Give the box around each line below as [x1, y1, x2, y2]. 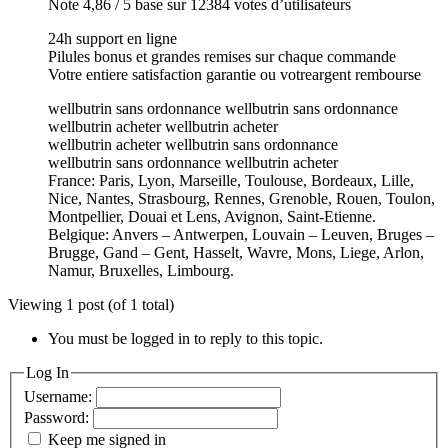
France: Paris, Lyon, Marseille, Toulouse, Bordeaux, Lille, [48, 171, 414, 189]
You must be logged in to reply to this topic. [48, 329, 323, 347]
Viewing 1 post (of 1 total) [8, 295, 174, 313]
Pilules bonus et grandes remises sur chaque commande [48, 47, 396, 65]
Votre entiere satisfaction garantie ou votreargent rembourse [48, 65, 421, 83]
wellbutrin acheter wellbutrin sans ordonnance [48, 135, 338, 153]
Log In [26, 363, 69, 381]
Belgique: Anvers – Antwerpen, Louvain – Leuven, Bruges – [48, 225, 434, 243]
